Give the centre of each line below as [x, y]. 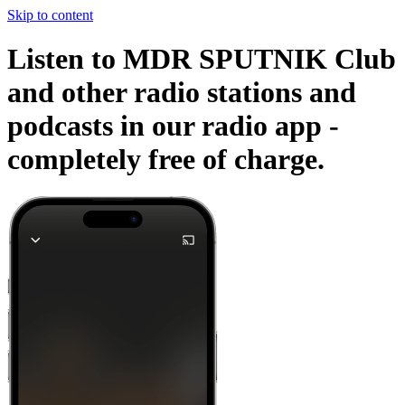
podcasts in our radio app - [173, 126]
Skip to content [50, 15]
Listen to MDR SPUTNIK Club [202, 59]
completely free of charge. [166, 160]
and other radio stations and [182, 93]
